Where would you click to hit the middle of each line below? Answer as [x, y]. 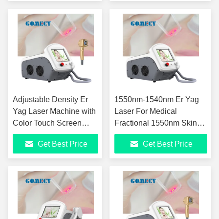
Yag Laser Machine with [54, 111]
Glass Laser [135, 146]
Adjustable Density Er [50, 99]
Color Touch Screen [47, 123]
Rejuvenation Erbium [151, 135]
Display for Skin [40, 135]
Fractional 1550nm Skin [156, 123]
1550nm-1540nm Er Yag [157, 99]
